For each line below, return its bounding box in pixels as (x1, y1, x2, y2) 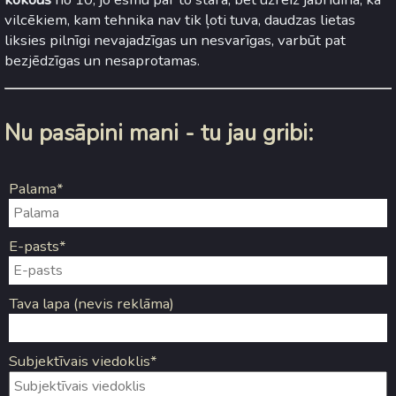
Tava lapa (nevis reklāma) (9, 293, 174, 314)
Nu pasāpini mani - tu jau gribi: (4, 118, 313, 149)
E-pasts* (9, 235, 66, 256)
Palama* (9, 178, 64, 199)
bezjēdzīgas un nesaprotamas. (4, 50, 200, 72)
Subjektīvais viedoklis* (9, 350, 157, 371)
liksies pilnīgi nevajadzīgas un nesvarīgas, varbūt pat (4, 30, 346, 51)
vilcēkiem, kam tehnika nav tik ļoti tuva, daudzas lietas (4, 10, 355, 31)
